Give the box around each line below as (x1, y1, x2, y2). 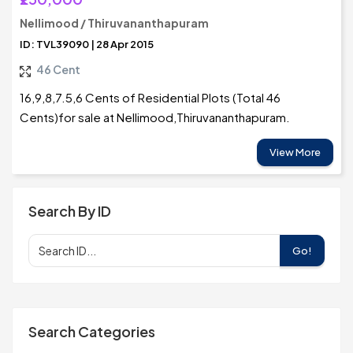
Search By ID (28, 202, 111, 221)
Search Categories (28, 322, 155, 341)
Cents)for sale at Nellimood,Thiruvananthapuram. (20, 110, 290, 125)
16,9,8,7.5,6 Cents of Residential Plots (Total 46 (20, 90, 281, 106)
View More (269, 146, 321, 159)
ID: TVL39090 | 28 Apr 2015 (20, 38, 154, 51)
